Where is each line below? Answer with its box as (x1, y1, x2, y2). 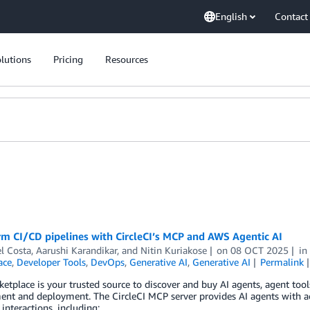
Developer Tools (16, 256, 86, 268)
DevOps (90, 256, 125, 268)
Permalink (260, 256, 304, 268)
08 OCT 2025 (230, 244, 289, 256)
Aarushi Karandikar (35, 244, 117, 256)
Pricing (53, 53, 83, 65)
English (215, 10, 247, 22)
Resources (105, 53, 148, 65)
